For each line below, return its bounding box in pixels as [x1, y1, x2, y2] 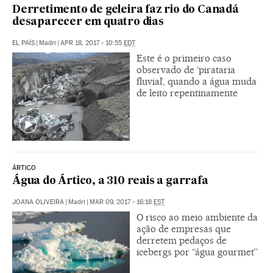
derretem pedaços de [136, 235, 227, 246]
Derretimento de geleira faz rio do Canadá [12, 5, 239, 16]
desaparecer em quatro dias [12, 17, 164, 28]
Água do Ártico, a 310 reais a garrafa [12, 176, 208, 186]
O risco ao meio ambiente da [136, 211, 258, 223]
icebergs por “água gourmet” [136, 246, 258, 258]
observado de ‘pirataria [136, 64, 235, 76]
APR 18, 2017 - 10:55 [60, 39, 124, 48]
